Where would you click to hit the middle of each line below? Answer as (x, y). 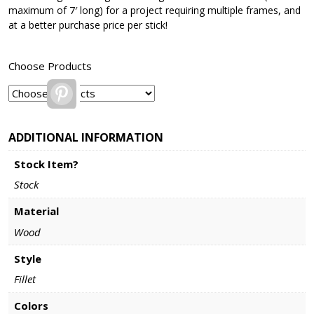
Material (36, 211)
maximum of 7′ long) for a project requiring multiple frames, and (155, 10)
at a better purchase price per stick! (88, 25)
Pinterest (95, 88)
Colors (31, 306)
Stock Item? (46, 164)
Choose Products (50, 66)
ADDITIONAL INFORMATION (86, 137)
